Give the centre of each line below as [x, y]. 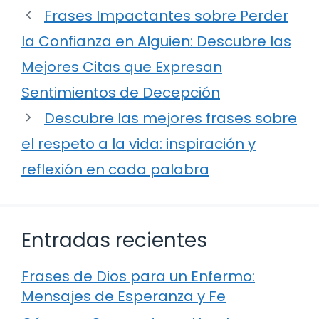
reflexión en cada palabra [115, 169]
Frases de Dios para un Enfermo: [138, 276]
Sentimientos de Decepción [121, 92]
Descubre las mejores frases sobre [171, 118]
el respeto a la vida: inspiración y [138, 143]
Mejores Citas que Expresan [122, 67]
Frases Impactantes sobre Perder [166, 15]
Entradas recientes [114, 240]
